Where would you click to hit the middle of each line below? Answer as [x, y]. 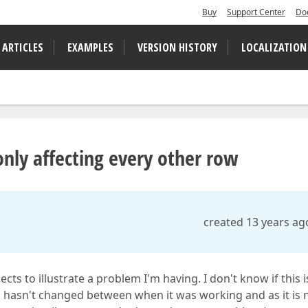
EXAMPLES [90, 47]
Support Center [256, 12]
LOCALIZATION [274, 47]
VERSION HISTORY [177, 47]
